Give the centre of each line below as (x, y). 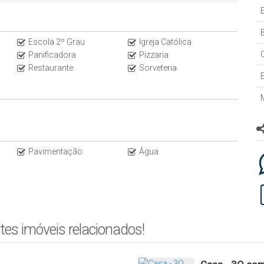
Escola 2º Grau (57, 42)
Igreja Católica (165, 42)
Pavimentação (55, 151)
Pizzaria (154, 55)
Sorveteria (158, 67)
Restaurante (51, 67)
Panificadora (52, 55)
